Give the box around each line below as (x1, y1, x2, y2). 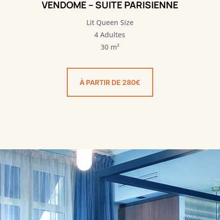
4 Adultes (94, 30, 126, 40)
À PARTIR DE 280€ (79, 78, 140, 86)
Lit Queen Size (86, 18, 134, 27)
